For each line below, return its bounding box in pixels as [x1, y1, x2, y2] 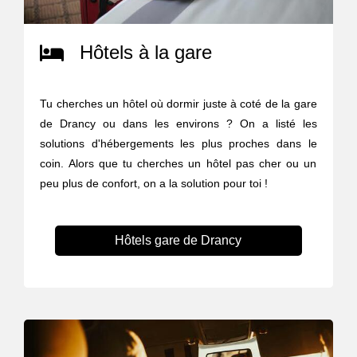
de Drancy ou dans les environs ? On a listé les [40, 116, 317, 130]
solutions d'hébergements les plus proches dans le [40, 136, 317, 150]
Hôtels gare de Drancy [115, 233, 242, 247]
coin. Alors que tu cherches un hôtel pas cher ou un [40, 156, 317, 170]
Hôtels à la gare [80, 41, 213, 63]
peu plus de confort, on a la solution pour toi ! [40, 176, 269, 190]
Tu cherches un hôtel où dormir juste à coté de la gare [40, 96, 317, 110]
